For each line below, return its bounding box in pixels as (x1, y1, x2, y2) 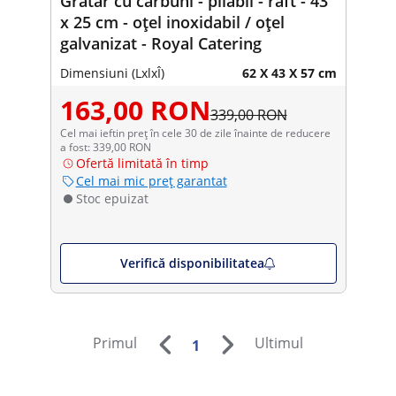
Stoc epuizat (75, 189, 148, 207)
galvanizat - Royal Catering (59, 32, 262, 54)
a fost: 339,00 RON (59, 139, 151, 155)
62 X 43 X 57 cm (241, 64, 337, 81)
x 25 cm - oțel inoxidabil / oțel (59, 11, 285, 33)
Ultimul (254, 333, 303, 354)
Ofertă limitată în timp (75, 154, 209, 171)
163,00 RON (59, 91, 210, 128)
